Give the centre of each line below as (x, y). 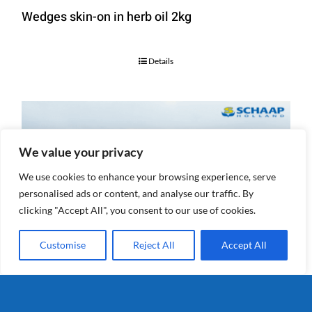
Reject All (154, 245)
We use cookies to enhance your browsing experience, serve (147, 177)
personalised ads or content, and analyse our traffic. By (136, 193)
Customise (62, 245)
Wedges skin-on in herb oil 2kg (106, 17)
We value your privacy (81, 152)
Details (161, 61)
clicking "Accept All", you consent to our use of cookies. (137, 210)
